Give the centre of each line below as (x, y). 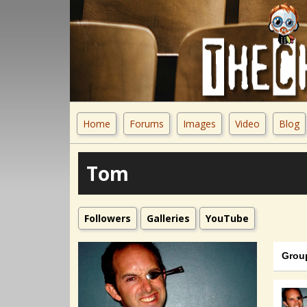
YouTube (227, 218)
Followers (108, 218)
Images (199, 124)
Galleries (168, 218)
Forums (147, 124)
